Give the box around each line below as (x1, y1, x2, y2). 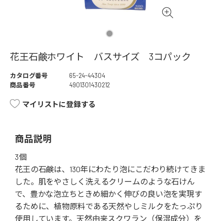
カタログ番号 (10, 72, 48, 80)
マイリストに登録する (22, 100, 96, 109)
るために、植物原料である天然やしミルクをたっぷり (15, 201, 203, 211)
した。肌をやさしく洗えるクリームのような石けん (15, 177, 195, 186)
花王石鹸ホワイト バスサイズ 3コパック (10, 51, 191, 63)
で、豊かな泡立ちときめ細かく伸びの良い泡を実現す (15, 189, 202, 199)
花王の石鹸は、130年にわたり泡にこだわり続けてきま (15, 164, 206, 174)
